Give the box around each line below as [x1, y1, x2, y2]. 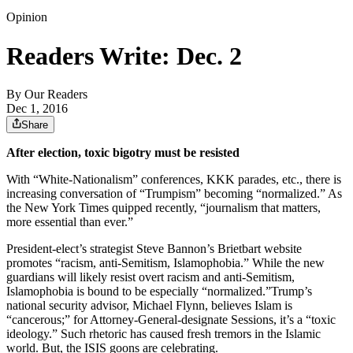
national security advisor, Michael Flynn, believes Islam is [6, 299, 292, 313]
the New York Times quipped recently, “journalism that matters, [6, 201, 321, 215]
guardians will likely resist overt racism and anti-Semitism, [6, 270, 295, 284]
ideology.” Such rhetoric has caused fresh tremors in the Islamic [6, 327, 321, 341]
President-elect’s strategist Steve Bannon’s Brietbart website [6, 242, 302, 256]
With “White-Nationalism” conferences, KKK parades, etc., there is [6, 173, 341, 187]
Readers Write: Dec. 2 [6, 41, 242, 70]
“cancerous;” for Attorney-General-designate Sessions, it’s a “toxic [6, 313, 336, 327]
